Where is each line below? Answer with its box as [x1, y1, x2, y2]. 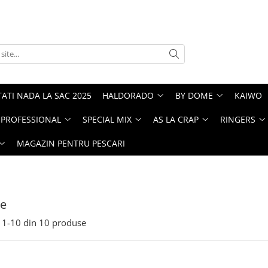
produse [52, 217, 86, 229]
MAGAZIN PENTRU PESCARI [17, 138, 125, 149]
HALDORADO [102, 90, 154, 101]
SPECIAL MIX [83, 114, 132, 125]
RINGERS [220, 114, 255, 125]
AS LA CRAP [153, 114, 199, 125]
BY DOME [175, 90, 213, 101]
